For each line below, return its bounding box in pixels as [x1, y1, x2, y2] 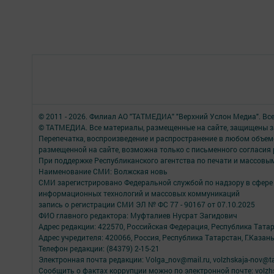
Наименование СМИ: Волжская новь [39, 166, 168, 176]
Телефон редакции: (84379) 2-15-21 [39, 243, 160, 253]
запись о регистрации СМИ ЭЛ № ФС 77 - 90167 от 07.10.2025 [39, 199, 255, 209]
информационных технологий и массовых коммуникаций [39, 188, 240, 198]
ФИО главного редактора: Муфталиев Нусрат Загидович [39, 210, 237, 220]
